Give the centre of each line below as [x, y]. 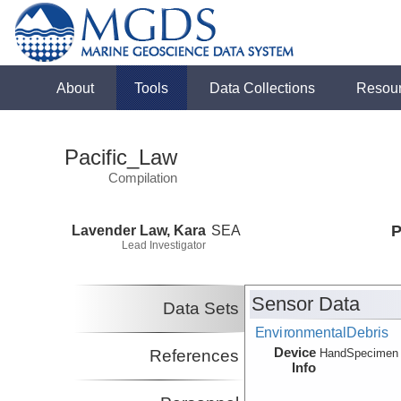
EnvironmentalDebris [322, 333]
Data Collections [263, 88]
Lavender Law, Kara [139, 230]
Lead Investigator [164, 245]
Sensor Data [306, 304]
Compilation [143, 178]
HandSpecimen [359, 354]
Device [295, 353]
